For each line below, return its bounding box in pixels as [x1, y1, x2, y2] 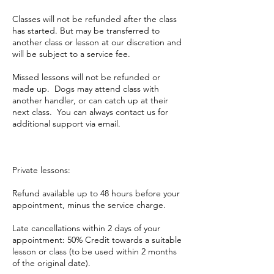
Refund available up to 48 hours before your [12, 187, 180, 199]
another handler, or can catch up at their [12, 94, 168, 106]
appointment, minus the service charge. [12, 199, 166, 210]
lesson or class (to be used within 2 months [12, 245, 177, 257]
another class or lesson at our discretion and [12, 36, 182, 48]
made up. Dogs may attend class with [12, 83, 159, 94]
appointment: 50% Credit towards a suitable [12, 234, 182, 245]
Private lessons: [12, 164, 70, 176]
